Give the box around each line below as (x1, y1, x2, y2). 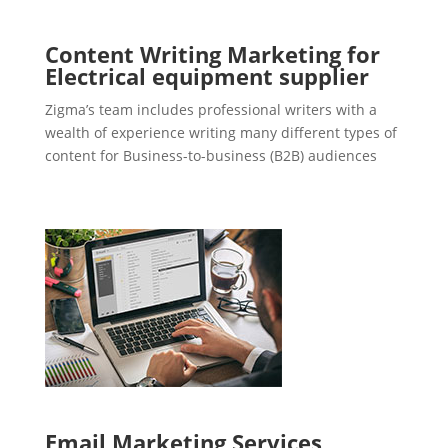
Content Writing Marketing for (44, 39, 380, 70)
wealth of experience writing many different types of (44, 123, 397, 143)
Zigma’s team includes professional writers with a (44, 100, 377, 120)
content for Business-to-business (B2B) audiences (44, 146, 377, 166)
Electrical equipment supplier (44, 61, 369, 92)
